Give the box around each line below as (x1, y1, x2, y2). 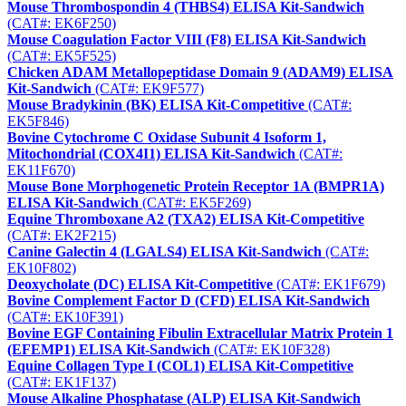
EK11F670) (7, 162, 75, 179)
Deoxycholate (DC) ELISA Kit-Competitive (7, 276, 273, 293)
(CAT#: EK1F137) (7, 374, 116, 391)
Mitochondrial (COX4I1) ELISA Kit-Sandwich (7, 146, 295, 162)
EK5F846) (7, 113, 69, 130)
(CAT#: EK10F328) (210, 342, 330, 358)
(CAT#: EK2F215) (7, 227, 116, 244)
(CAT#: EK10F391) (7, 309, 123, 325)
